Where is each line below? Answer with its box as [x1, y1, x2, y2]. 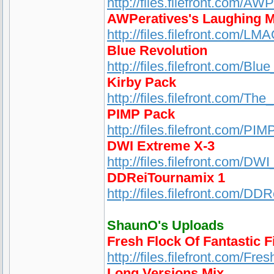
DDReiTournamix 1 [107, 170, 225, 185]
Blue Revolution [107, 43, 207, 58]
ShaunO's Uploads [107, 218, 224, 233]
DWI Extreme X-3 [107, 138, 215, 154]
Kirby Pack [107, 75, 176, 90]
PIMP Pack [107, 106, 175, 122]
